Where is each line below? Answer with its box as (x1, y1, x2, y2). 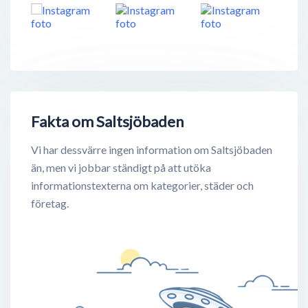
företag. (31, 197, 69, 210)
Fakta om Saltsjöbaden (31, 112, 184, 131)
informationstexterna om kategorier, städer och (31, 179, 254, 192)
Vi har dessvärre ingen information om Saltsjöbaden (31, 143, 272, 157)
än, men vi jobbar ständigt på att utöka (31, 161, 211, 175)
